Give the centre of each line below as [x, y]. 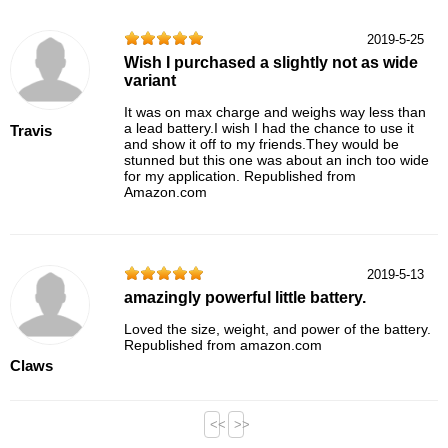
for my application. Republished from [240, 176]
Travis [31, 131]
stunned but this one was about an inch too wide [277, 160]
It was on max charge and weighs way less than [275, 112]
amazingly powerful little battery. [245, 298]
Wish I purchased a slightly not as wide [271, 63]
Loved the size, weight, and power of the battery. [278, 329]
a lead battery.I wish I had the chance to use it [269, 128]
